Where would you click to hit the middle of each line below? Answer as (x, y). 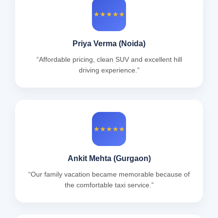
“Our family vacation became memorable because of (109, 174)
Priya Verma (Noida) (109, 44)
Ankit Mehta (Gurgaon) (109, 159)
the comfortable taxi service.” (109, 185)
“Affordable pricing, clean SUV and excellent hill (109, 60)
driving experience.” (109, 70)
